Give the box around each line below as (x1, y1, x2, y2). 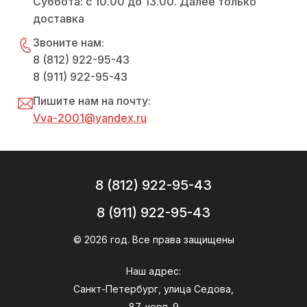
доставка (33, 11, 84, 25)
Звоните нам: (33, 35, 104, 49)
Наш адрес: (126, 265, 181, 277)
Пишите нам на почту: (33, 93, 151, 108)
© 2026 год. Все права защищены (73, 233, 234, 245)
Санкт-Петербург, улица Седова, (73, 282, 234, 295)
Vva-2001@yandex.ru (33, 110, 147, 125)
